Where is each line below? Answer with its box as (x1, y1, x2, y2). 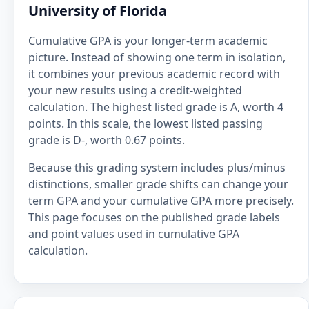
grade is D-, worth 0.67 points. (28, 132, 185, 148)
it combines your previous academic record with (28, 66, 280, 81)
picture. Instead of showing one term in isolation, (28, 50, 286, 65)
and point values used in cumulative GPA (28, 226, 239, 241)
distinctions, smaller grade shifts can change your (28, 177, 288, 192)
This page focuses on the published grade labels (28, 210, 280, 225)
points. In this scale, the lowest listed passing (28, 116, 263, 131)
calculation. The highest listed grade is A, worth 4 (28, 99, 283, 114)
